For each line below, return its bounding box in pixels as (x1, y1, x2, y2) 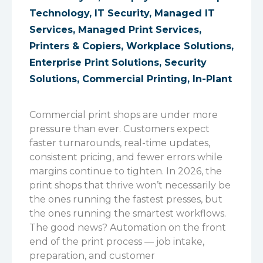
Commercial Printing (82, 73, 187, 85)
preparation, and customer (29, 250, 155, 261)
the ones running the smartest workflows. (29, 208, 226, 219)
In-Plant (193, 73, 232, 85)
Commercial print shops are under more (29, 109, 218, 120)
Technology (29, 8, 89, 19)
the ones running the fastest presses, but (29, 194, 222, 205)
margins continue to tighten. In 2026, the (29, 166, 222, 177)
